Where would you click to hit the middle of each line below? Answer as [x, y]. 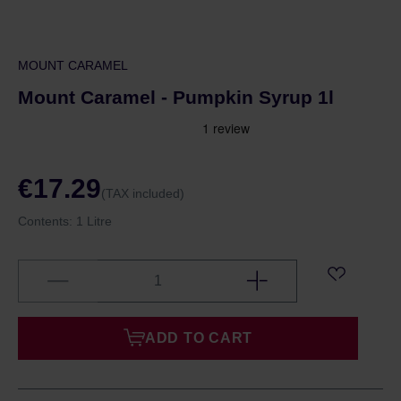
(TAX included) [143, 193]
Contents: [47, 221]
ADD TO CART [199, 338]
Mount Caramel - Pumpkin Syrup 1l [176, 97]
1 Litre [94, 221]
